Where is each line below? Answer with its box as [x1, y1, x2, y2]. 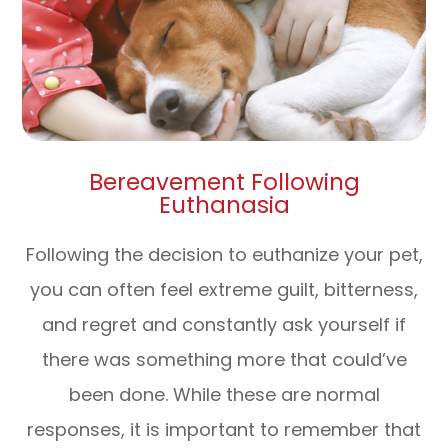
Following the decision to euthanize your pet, [25, 241, 423, 267]
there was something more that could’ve [41, 346, 407, 372]
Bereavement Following [88, 165, 360, 198]
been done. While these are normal [68, 381, 380, 407]
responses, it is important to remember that [27, 416, 421, 442]
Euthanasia [158, 188, 290, 221]
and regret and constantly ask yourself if [42, 311, 406, 337]
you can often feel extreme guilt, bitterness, [30, 276, 418, 302]
